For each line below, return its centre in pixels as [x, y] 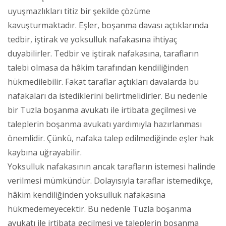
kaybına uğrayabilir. [45, 152]
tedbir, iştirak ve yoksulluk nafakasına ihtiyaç [92, 39]
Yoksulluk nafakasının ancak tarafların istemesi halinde [111, 166]
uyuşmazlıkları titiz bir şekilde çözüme [79, 11]
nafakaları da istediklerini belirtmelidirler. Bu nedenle [107, 96]
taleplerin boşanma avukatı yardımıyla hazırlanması [105, 124]
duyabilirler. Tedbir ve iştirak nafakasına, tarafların [103, 53]
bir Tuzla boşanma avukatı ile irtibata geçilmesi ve [102, 110]
